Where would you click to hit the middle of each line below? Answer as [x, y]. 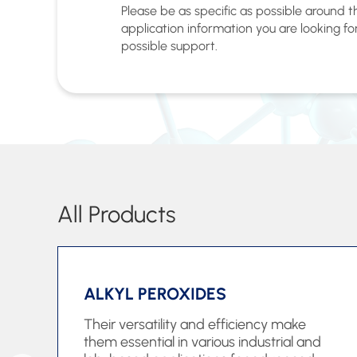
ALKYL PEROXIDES [155, 294]
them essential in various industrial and [202, 342]
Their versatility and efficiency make [195, 324]
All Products [116, 215]
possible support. [169, 46]
